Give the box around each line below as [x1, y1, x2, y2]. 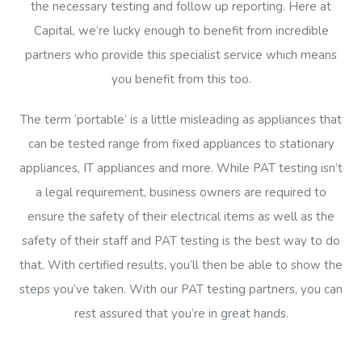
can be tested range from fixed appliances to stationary [27, 136, 335, 153]
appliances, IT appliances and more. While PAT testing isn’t [19, 160, 343, 177]
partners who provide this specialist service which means [25, 47, 337, 64]
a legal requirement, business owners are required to [36, 184, 326, 201]
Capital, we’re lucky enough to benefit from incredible [33, 23, 329, 40]
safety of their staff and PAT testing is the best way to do [22, 233, 340, 250]
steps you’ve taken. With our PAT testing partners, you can [19, 281, 343, 298]
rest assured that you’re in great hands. [74, 305, 288, 322]
